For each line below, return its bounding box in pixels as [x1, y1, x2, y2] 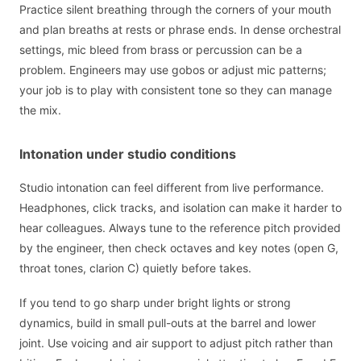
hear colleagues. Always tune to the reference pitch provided [19, 221, 341, 235]
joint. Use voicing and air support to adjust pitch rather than [19, 335, 333, 350]
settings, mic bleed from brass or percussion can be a [19, 43, 302, 57]
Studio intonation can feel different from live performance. [19, 180, 324, 195]
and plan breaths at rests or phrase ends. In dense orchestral [19, 23, 341, 37]
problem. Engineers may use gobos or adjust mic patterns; [19, 63, 326, 77]
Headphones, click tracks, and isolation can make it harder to [19, 201, 342, 215]
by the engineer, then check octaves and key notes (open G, [19, 241, 338, 255]
